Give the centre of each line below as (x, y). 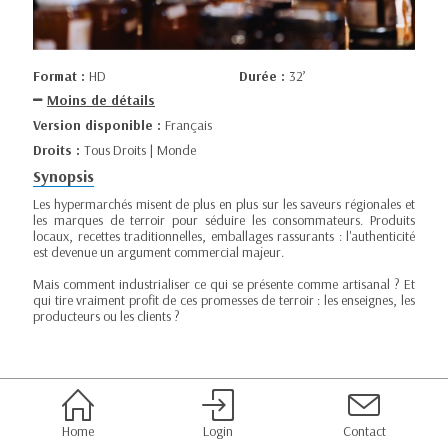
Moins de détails (101, 100)
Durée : (264, 75)
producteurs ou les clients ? (106, 316)
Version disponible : (99, 125)
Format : (61, 75)
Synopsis (63, 175)
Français (188, 125)
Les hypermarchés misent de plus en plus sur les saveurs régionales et (224, 204)
